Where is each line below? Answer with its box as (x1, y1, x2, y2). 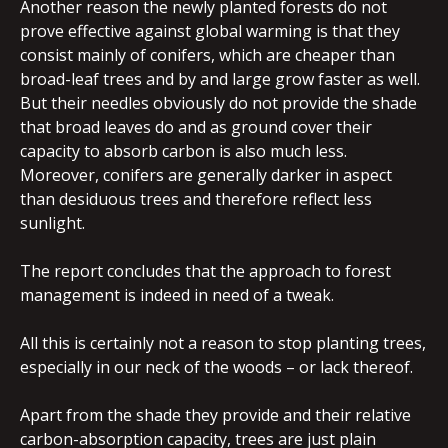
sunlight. (20, 212, 85, 234)
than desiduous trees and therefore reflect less (20, 188, 372, 210)
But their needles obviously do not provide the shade (20, 92, 417, 114)
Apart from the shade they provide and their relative (20, 404, 411, 426)
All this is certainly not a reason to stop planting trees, (20, 332, 426, 354)
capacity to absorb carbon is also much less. (20, 140, 347, 162)
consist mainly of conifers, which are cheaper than (20, 44, 395, 66)
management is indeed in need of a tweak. (20, 284, 334, 306)
